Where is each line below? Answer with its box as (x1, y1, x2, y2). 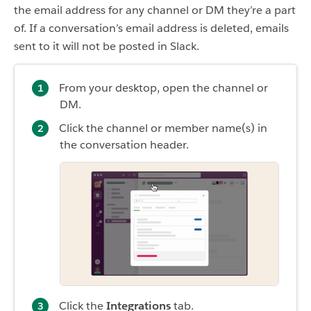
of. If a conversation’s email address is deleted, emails (14, 21, 289, 36)
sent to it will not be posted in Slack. (14, 39, 199, 54)
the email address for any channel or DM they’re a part (14, 3, 296, 18)
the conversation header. (60, 137, 189, 153)
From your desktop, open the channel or (59, 81, 268, 96)
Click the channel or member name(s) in (59, 121, 267, 136)
